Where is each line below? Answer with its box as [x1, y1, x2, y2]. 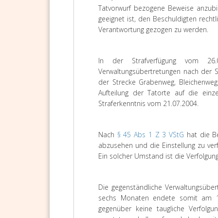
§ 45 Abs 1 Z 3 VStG [117, 130, 184, 139]
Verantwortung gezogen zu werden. [98, 25, 208, 34]
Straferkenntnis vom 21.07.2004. [98, 99, 199, 108]
